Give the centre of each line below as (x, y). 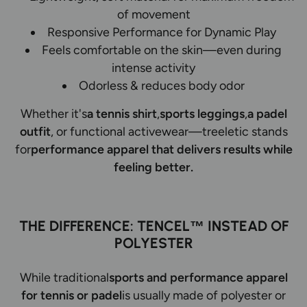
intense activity (153, 67)
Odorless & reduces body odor (162, 85)
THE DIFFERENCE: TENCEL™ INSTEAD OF (153, 225)
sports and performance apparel (198, 277)
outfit (35, 131)
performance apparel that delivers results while (161, 149)
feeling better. (153, 167)
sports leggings (202, 113)
